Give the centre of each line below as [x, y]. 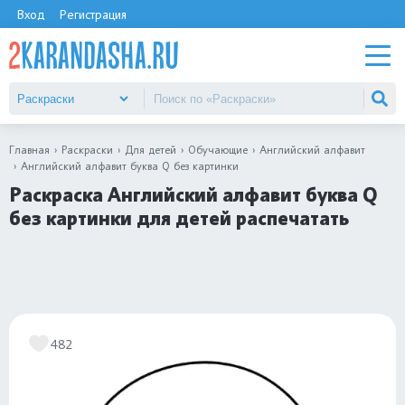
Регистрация [93, 14]
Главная [29, 150]
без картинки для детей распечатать [179, 218]
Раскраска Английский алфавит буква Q [193, 195]
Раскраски [87, 150]
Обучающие [218, 150]
